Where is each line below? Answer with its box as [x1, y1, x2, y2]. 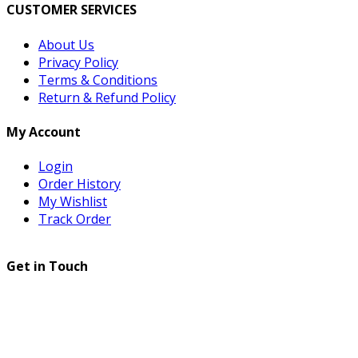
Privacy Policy [38, 53, 118, 71]
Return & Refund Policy [38, 88, 176, 106]
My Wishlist [38, 193, 107, 211]
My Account [6, 122, 81, 141]
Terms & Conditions [38, 70, 157, 89]
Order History [38, 175, 121, 193]
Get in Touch [6, 257, 88, 276]
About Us [38, 35, 94, 54]
